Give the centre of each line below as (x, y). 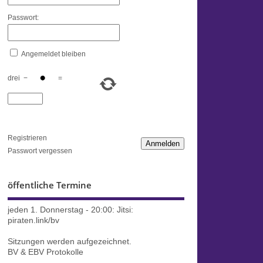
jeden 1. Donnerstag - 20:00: (62, 210)
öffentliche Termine (49, 185)
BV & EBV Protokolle (45, 252)
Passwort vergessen (40, 151)
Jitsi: (125, 210)
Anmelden (162, 144)
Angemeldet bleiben (53, 54)
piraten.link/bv (33, 220)
